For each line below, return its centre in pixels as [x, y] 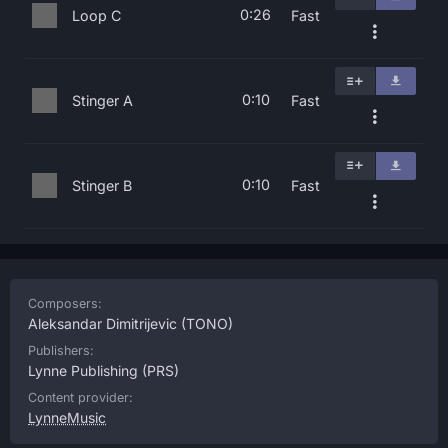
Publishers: [61, 350]
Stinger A [102, 100]
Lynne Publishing [83, 370]
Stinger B [102, 185]
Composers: [65, 303]
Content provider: [80, 397]
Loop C [96, 15]
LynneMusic [67, 417]
